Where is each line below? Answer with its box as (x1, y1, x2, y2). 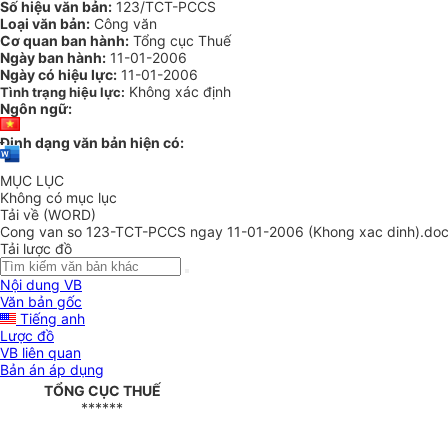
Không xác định (129, 83, 231, 100)
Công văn (90, 15, 157, 32)
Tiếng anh (16, 310, 85, 328)
